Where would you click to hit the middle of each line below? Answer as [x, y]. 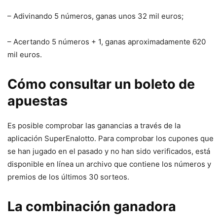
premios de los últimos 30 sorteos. [68, 177]
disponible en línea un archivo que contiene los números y [109, 164]
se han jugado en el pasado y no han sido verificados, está [109, 151]
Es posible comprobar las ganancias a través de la [94, 126]
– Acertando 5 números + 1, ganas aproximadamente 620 [107, 42]
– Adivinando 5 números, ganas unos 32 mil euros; [95, 16]
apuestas [37, 101]
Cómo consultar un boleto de [101, 84]
